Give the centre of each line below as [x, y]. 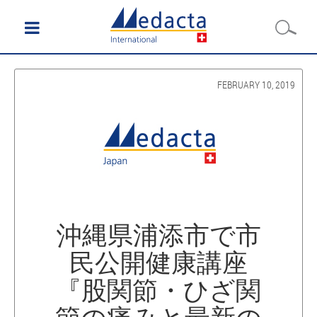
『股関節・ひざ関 [158, 289]
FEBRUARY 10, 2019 [256, 85]
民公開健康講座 [158, 262]
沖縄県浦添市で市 [158, 234]
